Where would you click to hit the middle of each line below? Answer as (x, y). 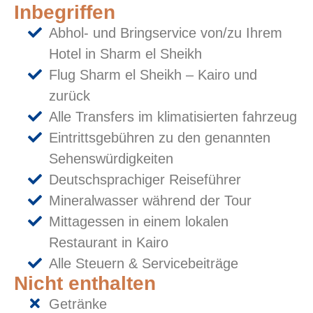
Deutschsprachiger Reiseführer (145, 179)
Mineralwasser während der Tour (150, 200)
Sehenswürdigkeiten (111, 158)
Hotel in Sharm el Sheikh (125, 53)
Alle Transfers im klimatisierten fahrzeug (173, 116)
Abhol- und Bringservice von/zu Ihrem (166, 32)
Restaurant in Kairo (109, 242)
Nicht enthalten (85, 283)
